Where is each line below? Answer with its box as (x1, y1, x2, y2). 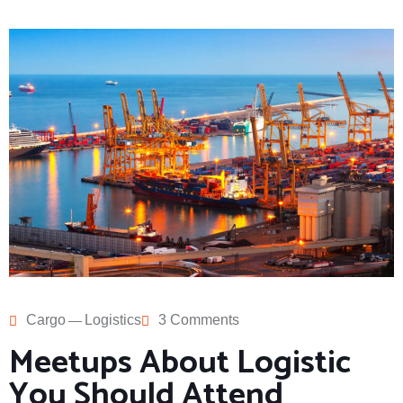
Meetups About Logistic (9, 336, 351, 390)
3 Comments (158, 311, 239, 327)
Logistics (85, 311, 141, 327)
